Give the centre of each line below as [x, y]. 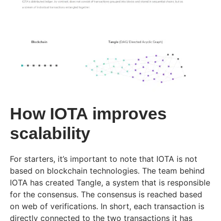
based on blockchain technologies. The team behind [107, 171]
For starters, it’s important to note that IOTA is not [104, 159]
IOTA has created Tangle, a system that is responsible [110, 183]
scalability [50, 133]
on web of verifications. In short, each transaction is [107, 206]
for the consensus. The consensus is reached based [106, 195]
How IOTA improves [88, 114]
